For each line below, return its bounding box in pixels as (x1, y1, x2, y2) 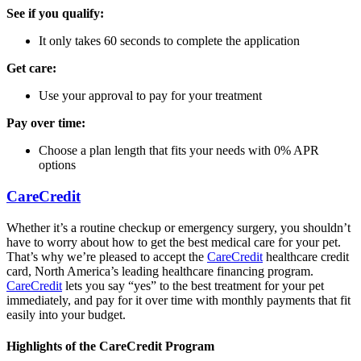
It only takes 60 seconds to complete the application (39, 34, 300, 48)
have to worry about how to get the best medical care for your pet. (6, 234, 341, 249)
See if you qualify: (6, 6, 104, 21)
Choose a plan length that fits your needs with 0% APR (39, 143, 319, 158)
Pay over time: (6, 116, 85, 131)
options (39, 158, 76, 172)
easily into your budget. (6, 307, 126, 322)
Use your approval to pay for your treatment (39, 89, 262, 103)
